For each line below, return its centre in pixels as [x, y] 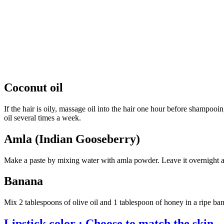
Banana [23, 181]
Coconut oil [33, 87]
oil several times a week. [42, 117]
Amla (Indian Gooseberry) [72, 139]
